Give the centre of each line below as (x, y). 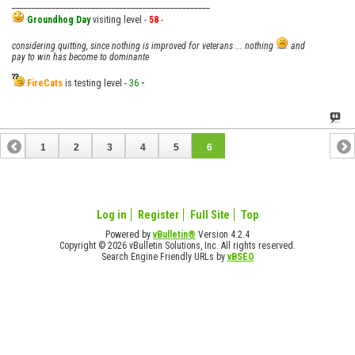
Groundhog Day (60, 19)
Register (158, 214)
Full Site (210, 214)
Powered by (129, 234)
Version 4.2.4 (223, 234)
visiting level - (121, 19)
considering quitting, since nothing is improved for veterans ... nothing (144, 46)
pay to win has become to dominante (80, 57)
